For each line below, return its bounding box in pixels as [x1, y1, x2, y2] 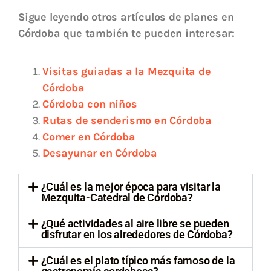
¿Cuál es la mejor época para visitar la [41, 180, 221, 193]
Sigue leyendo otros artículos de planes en [18, 10, 234, 24]
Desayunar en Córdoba [42, 146, 157, 160]
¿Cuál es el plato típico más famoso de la [41, 253, 235, 267]
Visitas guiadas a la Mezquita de [42, 64, 211, 78]
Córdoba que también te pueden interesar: [18, 26, 235, 40]
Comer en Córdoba [42, 129, 135, 143]
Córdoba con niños [42, 97, 137, 111]
